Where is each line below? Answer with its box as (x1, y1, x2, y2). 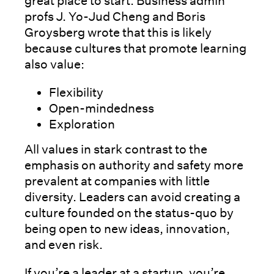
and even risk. (24, 237, 105, 252)
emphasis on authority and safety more (24, 157, 243, 172)
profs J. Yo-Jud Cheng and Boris (24, 9, 206, 24)
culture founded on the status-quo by (24, 205, 234, 220)
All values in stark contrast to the (24, 141, 207, 157)
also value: (24, 56, 84, 72)
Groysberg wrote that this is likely (24, 24, 212, 40)
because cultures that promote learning (24, 40, 246, 56)
